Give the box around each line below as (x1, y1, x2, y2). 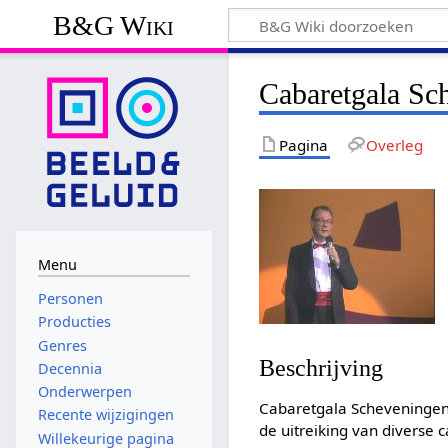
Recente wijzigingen (37, 405, 174, 425)
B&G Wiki (53, 9, 175, 41)
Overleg (365, 134, 423, 155)
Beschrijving (259, 354, 384, 382)
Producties (37, 312, 111, 332)
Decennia (37, 358, 102, 378)
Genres (37, 335, 87, 355)
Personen (37, 289, 103, 309)
